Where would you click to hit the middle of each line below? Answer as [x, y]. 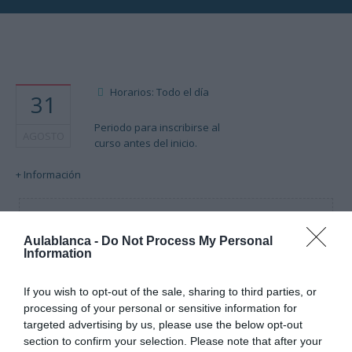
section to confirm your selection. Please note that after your [173, 341]
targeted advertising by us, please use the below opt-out [163, 324]
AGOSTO [43, 136]
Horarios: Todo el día [159, 92]
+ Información [48, 174]
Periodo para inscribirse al [157, 127]
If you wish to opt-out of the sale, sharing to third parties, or [170, 291]
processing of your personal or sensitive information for [160, 308]
